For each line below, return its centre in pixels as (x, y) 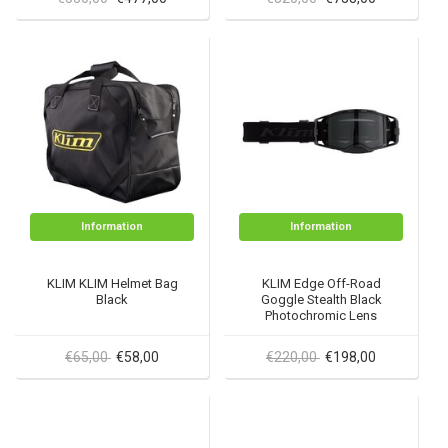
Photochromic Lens (321, 315)
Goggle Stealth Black (321, 299)
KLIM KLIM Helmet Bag (112, 283)
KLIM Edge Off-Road (321, 283)
